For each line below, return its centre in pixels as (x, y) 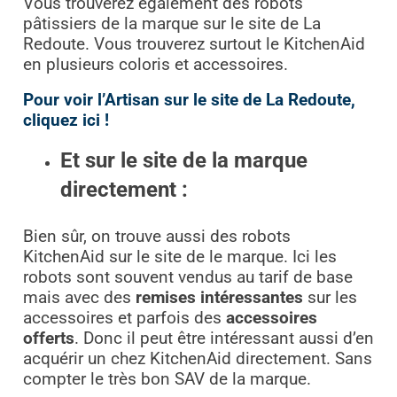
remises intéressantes (219, 298)
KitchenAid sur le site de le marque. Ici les (179, 257)
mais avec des (79, 298)
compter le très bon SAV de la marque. (169, 380)
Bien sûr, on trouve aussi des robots (156, 237)
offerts (48, 339)
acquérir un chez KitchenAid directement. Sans (197, 359)
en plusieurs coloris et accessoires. (155, 64)
